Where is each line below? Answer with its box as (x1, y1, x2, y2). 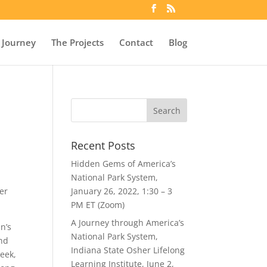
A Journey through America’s (71, 217, 185, 228)
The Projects (51, 36, 104, 48)
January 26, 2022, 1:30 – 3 (71, 185, 173, 197)
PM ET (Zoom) (71, 199, 125, 210)
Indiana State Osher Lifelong (71, 244, 185, 256)
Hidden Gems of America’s (71, 158, 176, 169)
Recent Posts (71, 138, 136, 153)
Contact (119, 36, 153, 48)
